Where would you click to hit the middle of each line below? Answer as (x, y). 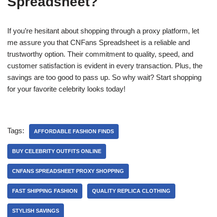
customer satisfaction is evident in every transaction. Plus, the (105, 66)
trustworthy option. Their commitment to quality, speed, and (100, 54)
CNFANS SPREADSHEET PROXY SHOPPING (68, 171)
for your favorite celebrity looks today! (66, 89)
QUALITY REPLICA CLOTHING (131, 191)
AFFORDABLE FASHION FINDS (74, 131)
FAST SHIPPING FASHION (45, 191)
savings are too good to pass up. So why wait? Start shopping (104, 77)
